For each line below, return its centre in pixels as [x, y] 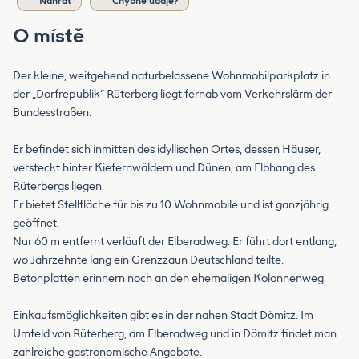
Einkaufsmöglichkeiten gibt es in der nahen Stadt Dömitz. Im [163, 316]
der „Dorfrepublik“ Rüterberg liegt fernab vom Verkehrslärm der [172, 95]
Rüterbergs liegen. [58, 187]
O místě [48, 36]
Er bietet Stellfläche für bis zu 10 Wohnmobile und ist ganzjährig [171, 205]
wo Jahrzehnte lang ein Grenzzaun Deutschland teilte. [148, 260]
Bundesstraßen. [52, 113]
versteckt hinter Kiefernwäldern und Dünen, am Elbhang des [164, 168]
